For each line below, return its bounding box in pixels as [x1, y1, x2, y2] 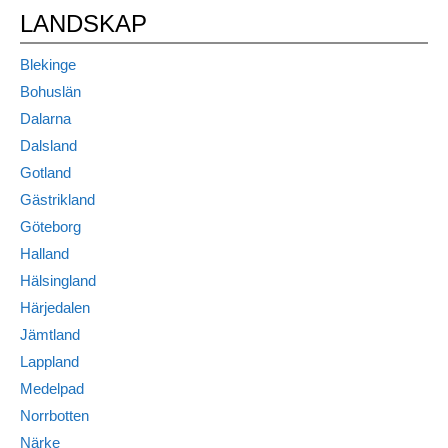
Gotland [20, 164, 71, 182]
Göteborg [20, 218, 81, 236]
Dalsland [20, 137, 77, 155]
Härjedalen [20, 299, 90, 317]
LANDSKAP [20, 10, 147, 38]
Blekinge [20, 56, 76, 74]
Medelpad [20, 380, 84, 398]
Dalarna [20, 110, 71, 128]
